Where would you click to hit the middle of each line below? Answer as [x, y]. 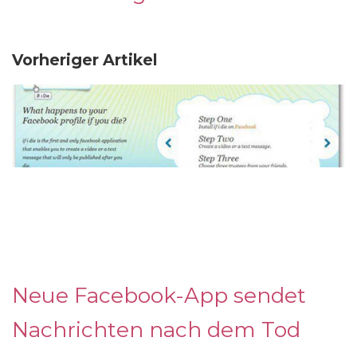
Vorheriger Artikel [84, 59]
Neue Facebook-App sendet [159, 295]
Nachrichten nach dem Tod [156, 329]
